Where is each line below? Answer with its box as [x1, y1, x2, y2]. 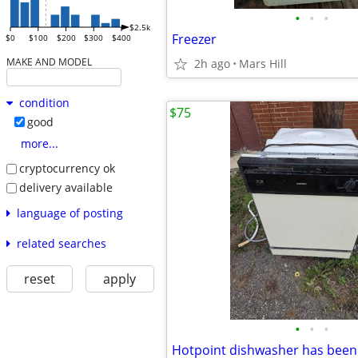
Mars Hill [239, 56, 287, 71]
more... [20, 136, 58, 152]
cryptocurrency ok [18, 161, 115, 177]
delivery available [18, 179, 113, 195]
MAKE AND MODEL [6, 55, 92, 69]
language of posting [16, 205, 123, 221]
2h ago [194, 56, 230, 71]
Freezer [172, 30, 217, 48]
